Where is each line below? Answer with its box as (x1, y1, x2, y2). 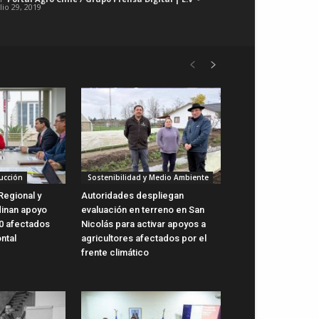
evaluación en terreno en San (81, 204, 204, 215)
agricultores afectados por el (81, 232, 206, 244)
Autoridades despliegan (81, 189, 184, 201)
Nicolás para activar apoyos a (81, 218, 206, 229)
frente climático (81, 246, 149, 258)
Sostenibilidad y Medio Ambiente (85, 172, 209, 182)
